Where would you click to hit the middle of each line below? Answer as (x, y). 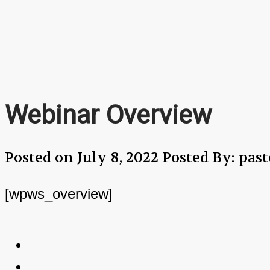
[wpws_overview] (59, 194)
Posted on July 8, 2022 (83, 158)
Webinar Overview (108, 114)
